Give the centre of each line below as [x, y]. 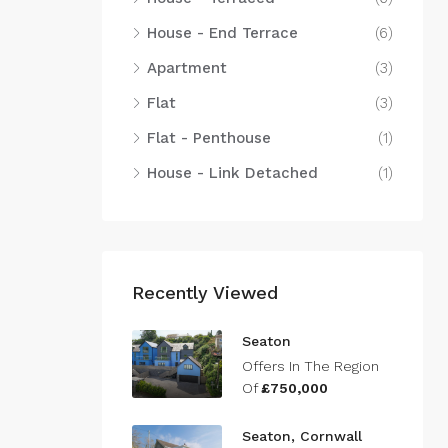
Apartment [187, 68]
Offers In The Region [310, 366]
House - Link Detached [232, 173]
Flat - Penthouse [209, 138]
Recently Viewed [205, 292]
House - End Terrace [222, 33]
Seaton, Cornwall [302, 436]
